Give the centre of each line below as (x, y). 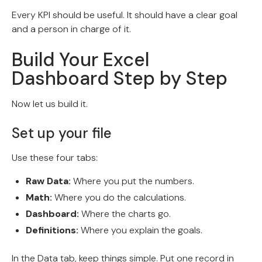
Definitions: (52, 230)
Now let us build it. (50, 104)
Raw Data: (48, 181)
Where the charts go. (125, 214)
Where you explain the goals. (140, 230)
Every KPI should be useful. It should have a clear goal (125, 15)
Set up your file (62, 133)
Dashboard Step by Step (120, 79)
